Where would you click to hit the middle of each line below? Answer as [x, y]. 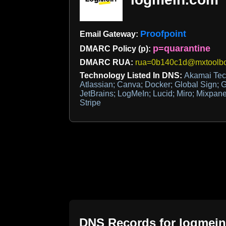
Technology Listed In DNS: [132, 76]
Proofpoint [163, 34]
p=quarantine [182, 49]
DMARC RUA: [107, 63]
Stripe [90, 103]
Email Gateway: [110, 34]
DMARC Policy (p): [116, 49]
